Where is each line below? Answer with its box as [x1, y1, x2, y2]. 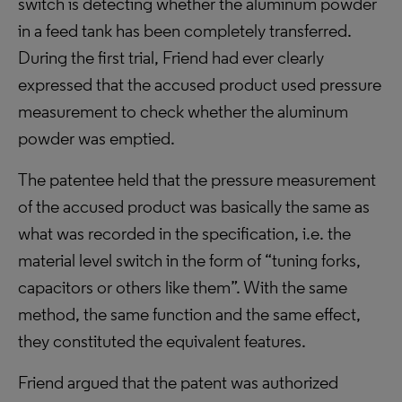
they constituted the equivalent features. [18, 330, 306, 352]
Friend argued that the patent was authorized [18, 371, 338, 393]
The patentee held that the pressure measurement [18, 169, 376, 190]
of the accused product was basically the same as [18, 196, 370, 217]
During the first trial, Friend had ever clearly [18, 47, 324, 68]
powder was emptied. [18, 127, 175, 149]
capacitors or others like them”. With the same [18, 276, 347, 298]
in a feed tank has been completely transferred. [18, 20, 352, 41]
